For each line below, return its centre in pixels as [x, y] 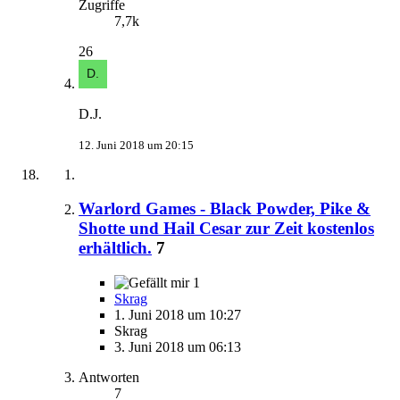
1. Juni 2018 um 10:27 [178, 315]
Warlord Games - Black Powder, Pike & [225, 209]
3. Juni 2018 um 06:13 [178, 347]
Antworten [109, 378]
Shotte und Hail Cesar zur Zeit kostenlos [226, 229]
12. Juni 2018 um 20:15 [136, 145]
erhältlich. [115, 248]
